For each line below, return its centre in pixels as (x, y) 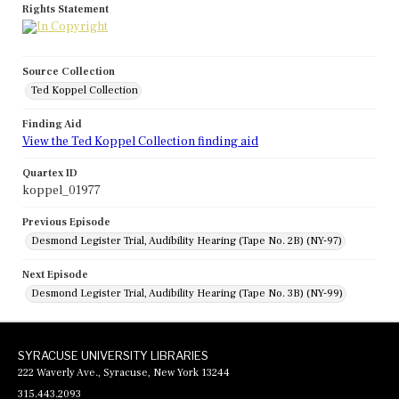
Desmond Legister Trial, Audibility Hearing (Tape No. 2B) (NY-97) (187, 241)
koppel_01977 (61, 191)
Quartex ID (50, 174)
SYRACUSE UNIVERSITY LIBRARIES (113, 356)
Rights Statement (65, 10)
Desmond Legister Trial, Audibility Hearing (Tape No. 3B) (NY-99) (187, 294)
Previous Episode (66, 223)
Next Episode (55, 275)
